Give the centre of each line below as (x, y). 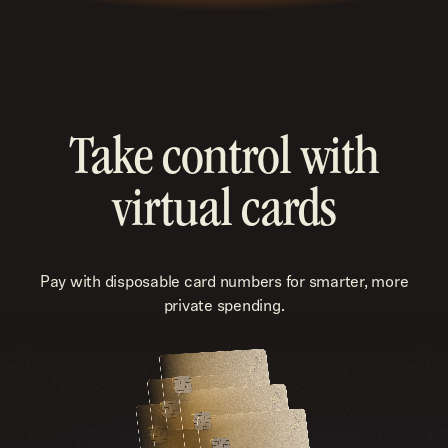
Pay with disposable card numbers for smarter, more (224, 281)
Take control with (224, 161)
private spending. (224, 305)
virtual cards (224, 213)
